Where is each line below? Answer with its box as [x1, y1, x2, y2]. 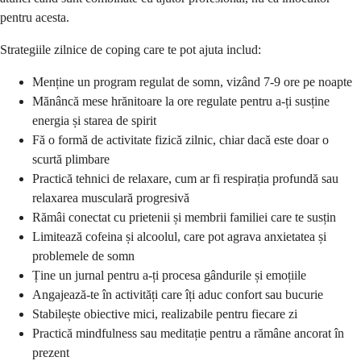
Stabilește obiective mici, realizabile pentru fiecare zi [32, 307, 297, 322]
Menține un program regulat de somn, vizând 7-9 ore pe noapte [32, 75, 352, 89]
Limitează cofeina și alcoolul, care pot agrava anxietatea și [32, 230, 326, 244]
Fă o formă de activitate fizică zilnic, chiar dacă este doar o [32, 133, 329, 147]
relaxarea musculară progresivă [32, 191, 189, 205]
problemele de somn [32, 249, 135, 263]
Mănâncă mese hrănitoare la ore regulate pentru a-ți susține [32, 94, 330, 109]
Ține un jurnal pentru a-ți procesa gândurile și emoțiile [32, 268, 306, 283]
